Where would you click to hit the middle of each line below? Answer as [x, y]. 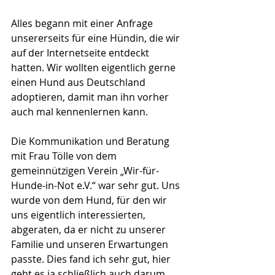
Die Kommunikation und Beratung [91, 141]
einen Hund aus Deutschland [79, 82]
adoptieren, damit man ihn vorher [91, 97]
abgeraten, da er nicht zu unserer [90, 230]
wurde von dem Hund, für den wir [90, 200]
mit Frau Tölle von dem [65, 156]
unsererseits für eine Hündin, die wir [97, 38]
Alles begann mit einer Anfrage [83, 23]
